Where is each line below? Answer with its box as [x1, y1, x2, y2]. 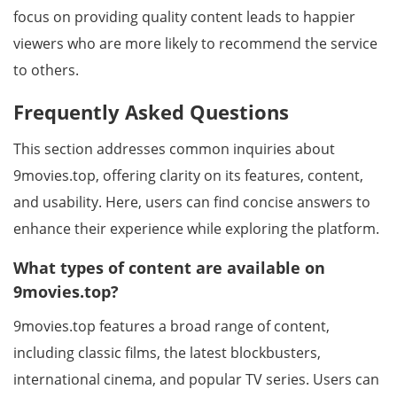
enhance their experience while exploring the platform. [13, 219, 379, 238]
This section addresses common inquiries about [13, 139, 335, 159]
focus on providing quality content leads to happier [13, 7, 355, 27]
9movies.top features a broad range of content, [13, 316, 330, 336]
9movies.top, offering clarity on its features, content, [13, 166, 363, 185]
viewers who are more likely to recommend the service [13, 34, 378, 53]
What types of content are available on [13, 257, 325, 278]
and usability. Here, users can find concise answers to [13, 192, 370, 212]
